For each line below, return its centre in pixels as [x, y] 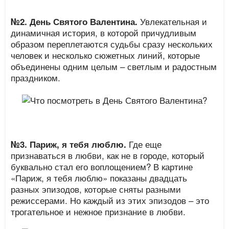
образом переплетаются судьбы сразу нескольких [112, 44]
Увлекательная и [173, 21]
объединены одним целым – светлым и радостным [114, 66]
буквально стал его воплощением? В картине [102, 166]
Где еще [144, 144]
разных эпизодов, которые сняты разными [96, 189]
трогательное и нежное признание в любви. [98, 211]
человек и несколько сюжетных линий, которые [106, 55]
